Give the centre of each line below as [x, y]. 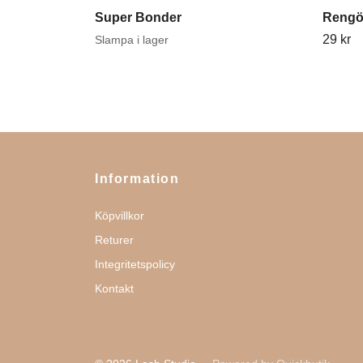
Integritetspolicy [135, 264]
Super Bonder [138, 17]
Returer [114, 239]
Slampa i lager [132, 39]
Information [137, 178]
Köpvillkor [120, 215]
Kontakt [114, 288]
